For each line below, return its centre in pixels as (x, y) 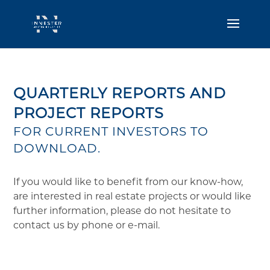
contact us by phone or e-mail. (87, 225)
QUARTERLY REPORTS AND (120, 93)
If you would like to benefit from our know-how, (128, 182)
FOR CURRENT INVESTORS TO (111, 131)
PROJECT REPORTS (89, 113)
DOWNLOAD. (57, 148)
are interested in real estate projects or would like (133, 196)
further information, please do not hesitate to (122, 211)
